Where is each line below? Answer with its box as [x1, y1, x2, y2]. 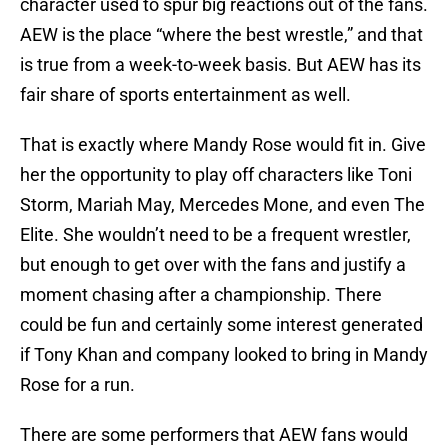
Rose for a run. [20, 374, 135, 396]
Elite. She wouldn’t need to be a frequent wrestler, [20, 224, 411, 246]
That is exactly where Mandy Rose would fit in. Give [20, 134, 426, 156]
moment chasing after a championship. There [20, 284, 382, 306]
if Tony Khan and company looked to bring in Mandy [20, 344, 428, 366]
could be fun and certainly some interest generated [20, 314, 423, 336]
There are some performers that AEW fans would [20, 424, 408, 446]
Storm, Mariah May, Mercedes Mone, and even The [20, 194, 425, 216]
